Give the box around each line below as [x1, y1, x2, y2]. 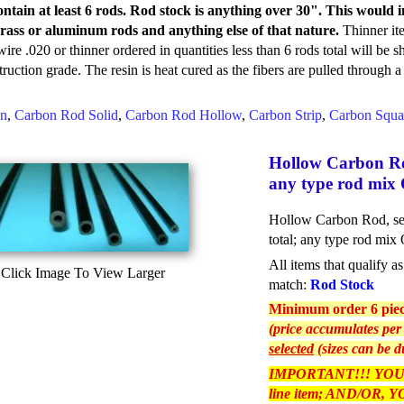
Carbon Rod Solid [14, 106, 118, 123]
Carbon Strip [249, 106, 322, 123]
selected [269, 341, 314, 357]
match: [269, 276, 310, 292]
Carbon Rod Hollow [125, 106, 242, 123]
